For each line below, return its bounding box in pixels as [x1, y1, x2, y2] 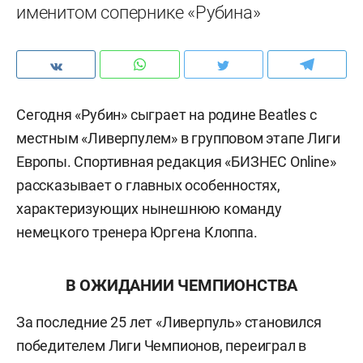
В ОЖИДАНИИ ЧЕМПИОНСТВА [65, 275, 298, 295]
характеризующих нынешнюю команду [16, 200, 282, 217]
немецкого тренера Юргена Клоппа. [16, 224, 258, 241]
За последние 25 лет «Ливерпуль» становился [16, 314, 322, 331]
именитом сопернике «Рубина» [16, 2, 261, 23]
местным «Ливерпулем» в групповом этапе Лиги [16, 130, 340, 147]
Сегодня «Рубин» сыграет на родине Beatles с [16, 106, 317, 123]
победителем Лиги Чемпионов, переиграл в [16, 337, 307, 354]
